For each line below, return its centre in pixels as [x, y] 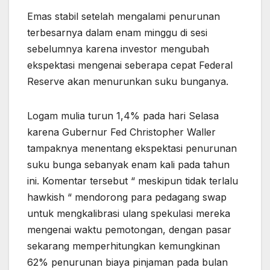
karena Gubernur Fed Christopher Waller [121, 132]
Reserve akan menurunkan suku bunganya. [128, 82]
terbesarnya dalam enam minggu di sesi [117, 33]
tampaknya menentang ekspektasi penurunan [132, 149]
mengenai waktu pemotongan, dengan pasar [129, 230]
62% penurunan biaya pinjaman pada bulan [127, 262]
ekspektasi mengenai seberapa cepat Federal [130, 65]
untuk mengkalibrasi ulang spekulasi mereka [129, 214]
